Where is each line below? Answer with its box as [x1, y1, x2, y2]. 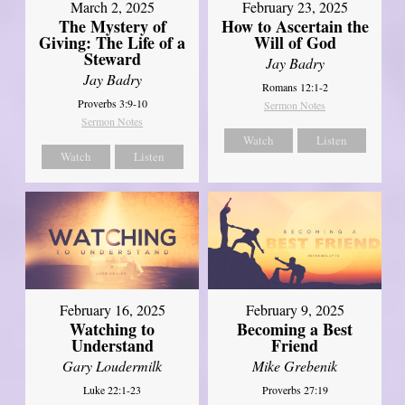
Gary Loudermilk [62, 355, 163, 375]
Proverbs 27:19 [261, 381, 328, 397]
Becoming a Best [237, 316, 353, 341]
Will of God [253, 30, 336, 54]
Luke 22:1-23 [83, 381, 142, 397]
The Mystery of [58, 14, 166, 38]
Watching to [70, 316, 155, 341]
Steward [83, 46, 141, 71]
